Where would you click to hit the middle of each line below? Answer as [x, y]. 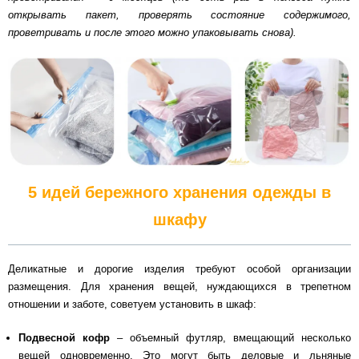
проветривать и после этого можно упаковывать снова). [152, 32]
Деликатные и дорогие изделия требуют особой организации [179, 269]
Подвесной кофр [64, 337]
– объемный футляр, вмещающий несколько [230, 337]
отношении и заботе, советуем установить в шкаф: [132, 305]
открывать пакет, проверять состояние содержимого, [179, 14]
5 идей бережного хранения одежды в [179, 192]
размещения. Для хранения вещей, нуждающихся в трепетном [179, 287]
